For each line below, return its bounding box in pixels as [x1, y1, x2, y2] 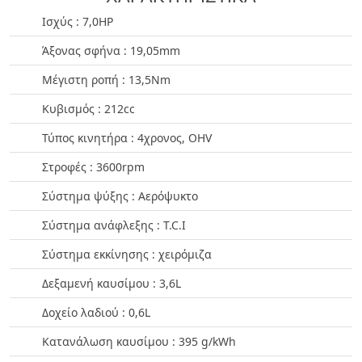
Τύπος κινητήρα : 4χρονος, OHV [42, 129, 212, 145]
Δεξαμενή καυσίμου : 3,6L [42, 275, 181, 291]
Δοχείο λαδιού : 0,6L [42, 304, 150, 320]
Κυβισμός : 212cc [42, 100, 135, 116]
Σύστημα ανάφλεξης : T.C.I [42, 217, 186, 233]
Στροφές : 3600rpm [42, 158, 145, 175]
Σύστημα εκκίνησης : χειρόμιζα [42, 246, 212, 262]
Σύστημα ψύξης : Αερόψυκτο [42, 187, 198, 204]
